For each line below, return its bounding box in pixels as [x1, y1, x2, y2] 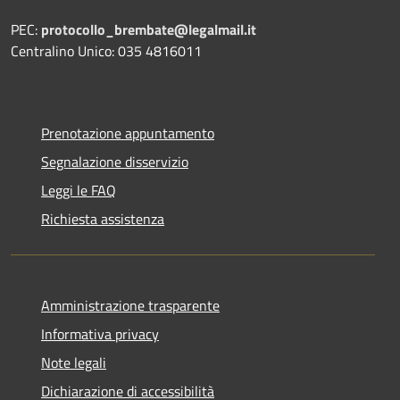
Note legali [41, 351, 106, 373]
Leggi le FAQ [41, 179, 116, 201]
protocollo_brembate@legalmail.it [41, 18, 256, 40]
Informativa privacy [41, 322, 159, 345]
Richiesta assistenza [41, 207, 164, 229]
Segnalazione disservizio [41, 150, 188, 172]
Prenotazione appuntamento [41, 121, 214, 144]
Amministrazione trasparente [41, 294, 220, 316]
